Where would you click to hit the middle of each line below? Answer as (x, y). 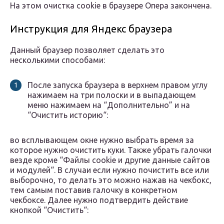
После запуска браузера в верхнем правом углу (117, 85)
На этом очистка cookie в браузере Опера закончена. (111, 6)
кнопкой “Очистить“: (49, 210)
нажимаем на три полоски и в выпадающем (112, 95)
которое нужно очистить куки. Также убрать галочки (111, 150)
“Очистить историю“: (68, 115)
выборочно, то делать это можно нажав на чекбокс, (111, 180)
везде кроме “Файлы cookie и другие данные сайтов (110, 160)
